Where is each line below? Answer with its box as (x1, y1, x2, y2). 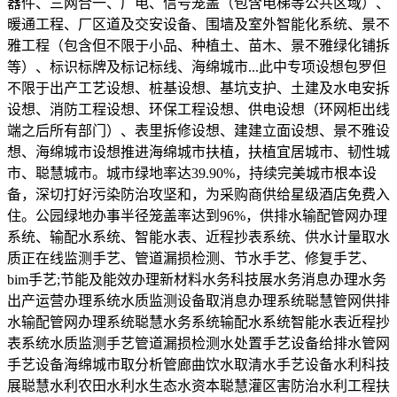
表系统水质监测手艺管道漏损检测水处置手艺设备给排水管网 (7, 335, 390, 351)
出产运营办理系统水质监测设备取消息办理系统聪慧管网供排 (7, 292, 390, 308)
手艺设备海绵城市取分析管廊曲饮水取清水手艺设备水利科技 (7, 356, 390, 372)
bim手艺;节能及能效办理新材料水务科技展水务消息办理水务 (7, 271, 386, 287)
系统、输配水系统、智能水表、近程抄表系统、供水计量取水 (7, 229, 390, 245)
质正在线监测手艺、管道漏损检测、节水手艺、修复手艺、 (7, 250, 376, 266)
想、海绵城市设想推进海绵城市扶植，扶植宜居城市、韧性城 (7, 144, 390, 160)
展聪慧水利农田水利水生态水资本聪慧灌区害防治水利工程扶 (7, 378, 390, 393)
